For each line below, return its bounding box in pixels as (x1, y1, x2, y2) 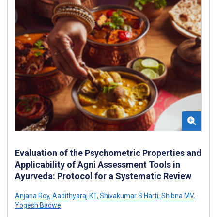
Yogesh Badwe (15, 201, 61, 209)
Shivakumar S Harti (98, 191, 158, 200)
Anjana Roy (15, 191, 49, 200)
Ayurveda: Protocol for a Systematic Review (15, 170, 191, 181)
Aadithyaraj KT (51, 191, 97, 200)
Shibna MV (160, 191, 193, 200)
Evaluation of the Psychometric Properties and (15, 147, 201, 158)
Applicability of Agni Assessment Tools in (15, 159, 180, 170)
